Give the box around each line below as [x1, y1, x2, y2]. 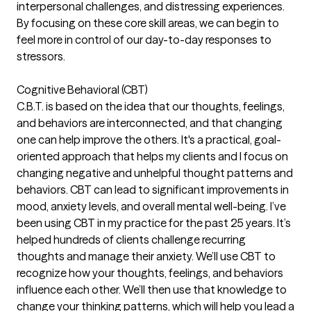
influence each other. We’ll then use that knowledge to [17, 283, 287, 296]
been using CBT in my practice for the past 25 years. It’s [17, 216, 291, 230]
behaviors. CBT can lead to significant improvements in [17, 183, 289, 196]
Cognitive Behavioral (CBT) [17, 83, 148, 96]
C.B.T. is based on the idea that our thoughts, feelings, [17, 99, 285, 113]
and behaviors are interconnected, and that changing [17, 116, 283, 130]
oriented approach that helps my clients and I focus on [17, 149, 288, 163]
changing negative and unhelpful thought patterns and [17, 166, 293, 180]
